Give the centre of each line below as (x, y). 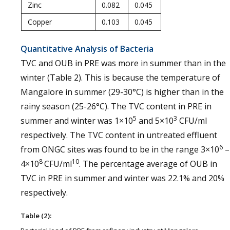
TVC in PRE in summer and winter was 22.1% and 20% (122, 178)
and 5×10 (155, 121)
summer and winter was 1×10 (77, 121)
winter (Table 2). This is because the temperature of (120, 78)
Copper (40, 22)
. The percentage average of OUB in (148, 164)
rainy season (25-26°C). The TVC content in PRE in (116, 106)
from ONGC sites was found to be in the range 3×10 (120, 149)
